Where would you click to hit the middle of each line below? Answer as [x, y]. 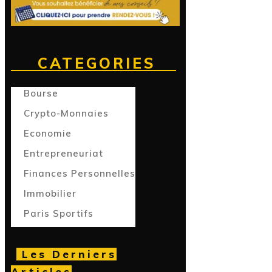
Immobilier [50, 194]
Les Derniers [66, 254]
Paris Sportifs [59, 214]
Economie [48, 134]
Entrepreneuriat [63, 154]
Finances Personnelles [80, 174]
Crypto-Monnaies [66, 114]
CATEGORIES [93, 63]
